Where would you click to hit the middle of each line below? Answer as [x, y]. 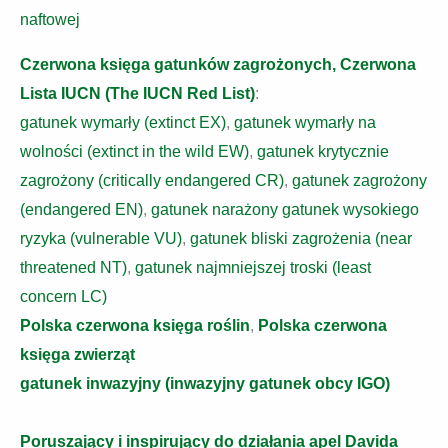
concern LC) [63, 297]
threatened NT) [73, 268]
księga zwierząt [77, 355]
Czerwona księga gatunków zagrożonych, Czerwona [218, 65]
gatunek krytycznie [323, 152]
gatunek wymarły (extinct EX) [123, 123]
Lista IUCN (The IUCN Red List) [137, 94]
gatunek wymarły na [305, 123]
